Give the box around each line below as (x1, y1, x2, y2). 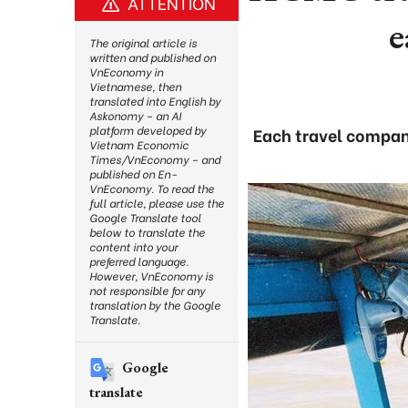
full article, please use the (89, 195, 224, 210)
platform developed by (89, 122, 206, 138)
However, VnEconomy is (89, 268, 213, 283)
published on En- (89, 166, 177, 181)
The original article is (89, 35, 197, 50)
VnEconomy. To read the (89, 180, 214, 196)
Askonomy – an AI (89, 107, 181, 123)
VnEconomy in (89, 64, 163, 79)
